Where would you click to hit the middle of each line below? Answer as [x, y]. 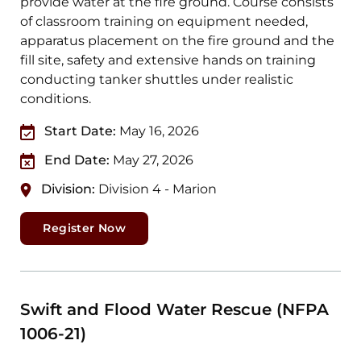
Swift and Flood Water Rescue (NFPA [175, 310]
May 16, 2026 [160, 131]
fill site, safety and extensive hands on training [168, 60]
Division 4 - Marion [158, 189]
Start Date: [81, 131]
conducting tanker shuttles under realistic [157, 80]
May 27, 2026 [154, 160]
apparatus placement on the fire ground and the [178, 41]
